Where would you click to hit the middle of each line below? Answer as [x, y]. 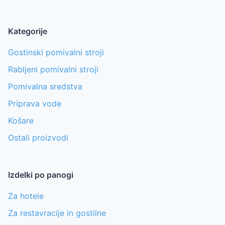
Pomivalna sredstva [45, 87]
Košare [21, 121]
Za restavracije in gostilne [57, 213]
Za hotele [26, 196]
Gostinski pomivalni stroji [56, 52]
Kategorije [28, 31]
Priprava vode [35, 104]
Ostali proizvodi [38, 138]
